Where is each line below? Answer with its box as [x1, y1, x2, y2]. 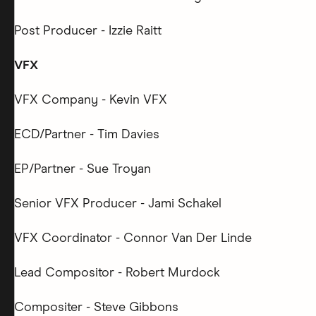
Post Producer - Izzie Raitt [14, 25, 162, 37]
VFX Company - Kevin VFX [14, 94, 167, 107]
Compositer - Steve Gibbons [14, 301, 178, 314]
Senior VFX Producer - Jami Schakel [14, 197, 221, 210]
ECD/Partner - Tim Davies [14, 128, 159, 141]
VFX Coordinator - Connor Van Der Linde [14, 232, 252, 245]
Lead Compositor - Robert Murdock [14, 267, 220, 279]
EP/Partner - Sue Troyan [14, 163, 151, 176]
